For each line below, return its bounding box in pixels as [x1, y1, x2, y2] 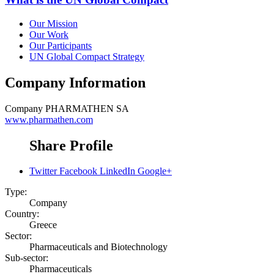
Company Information [5, 74, 146, 91]
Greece [29, 220, 57, 231]
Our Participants [29, 40, 92, 51]
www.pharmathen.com [5, 114, 93, 125]
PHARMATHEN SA [45, 103, 129, 114]
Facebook [59, 166, 97, 177]
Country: [5, 209, 39, 220]
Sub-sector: [5, 253, 48, 264]
